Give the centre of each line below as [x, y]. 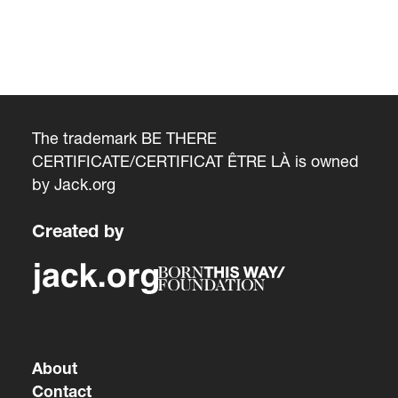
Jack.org [84, 185]
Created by [77, 233]
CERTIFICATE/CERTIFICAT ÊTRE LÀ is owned [195, 162]
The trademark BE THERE [124, 139]
